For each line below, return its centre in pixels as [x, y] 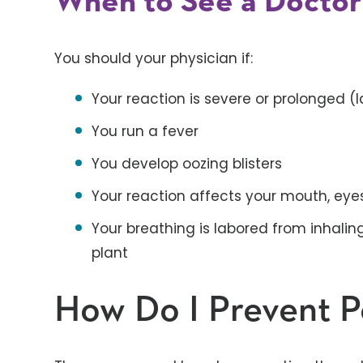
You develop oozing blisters [187, 164]
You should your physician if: [154, 58]
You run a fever [145, 131]
